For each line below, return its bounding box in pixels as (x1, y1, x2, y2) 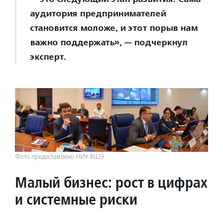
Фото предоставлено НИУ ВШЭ (15, 153, 104, 161)
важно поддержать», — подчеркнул (30, 36, 188, 48)
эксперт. (30, 51, 66, 62)
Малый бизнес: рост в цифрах (15, 173, 208, 192)
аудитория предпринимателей (30, 7, 166, 19)
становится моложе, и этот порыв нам (30, 22, 198, 33)
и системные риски (15, 190, 137, 209)
